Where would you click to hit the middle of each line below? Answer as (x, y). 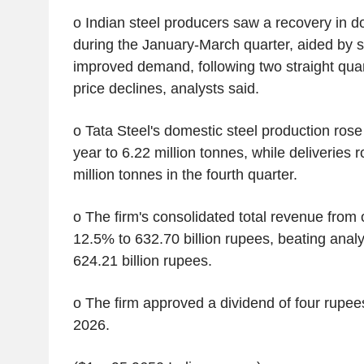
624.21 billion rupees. (142, 260)
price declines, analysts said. (166, 88)
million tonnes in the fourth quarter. (185, 174)
